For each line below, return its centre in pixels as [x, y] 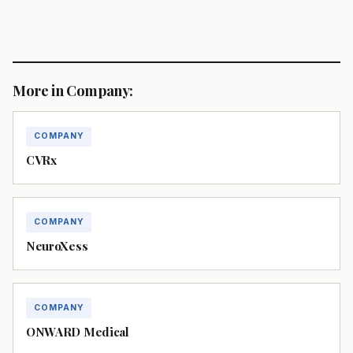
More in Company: [73, 91]
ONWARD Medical [78, 331]
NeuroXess [57, 246]
